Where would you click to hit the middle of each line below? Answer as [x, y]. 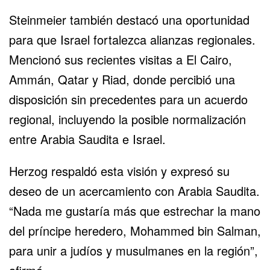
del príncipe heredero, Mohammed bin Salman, [135, 230]
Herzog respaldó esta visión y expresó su [119, 171]
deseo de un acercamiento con [93, 190]
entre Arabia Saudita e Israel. [87, 139]
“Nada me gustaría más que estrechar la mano [135, 210]
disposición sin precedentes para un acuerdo [128, 99]
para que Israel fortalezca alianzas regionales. [132, 39]
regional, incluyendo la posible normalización [127, 119]
